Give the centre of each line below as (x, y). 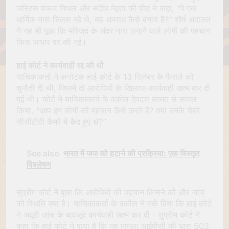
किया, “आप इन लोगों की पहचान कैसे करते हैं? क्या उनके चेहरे (108, 110)
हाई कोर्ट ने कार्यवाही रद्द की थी (60, 65)
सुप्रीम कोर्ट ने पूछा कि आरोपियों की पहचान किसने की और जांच (110, 192)
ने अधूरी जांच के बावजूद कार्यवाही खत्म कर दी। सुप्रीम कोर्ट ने (108, 214)
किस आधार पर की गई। (52, 42)
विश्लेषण (39, 164)
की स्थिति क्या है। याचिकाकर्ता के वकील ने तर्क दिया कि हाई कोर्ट (114, 203)
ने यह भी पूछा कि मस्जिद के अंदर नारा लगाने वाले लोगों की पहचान (113, 30)
